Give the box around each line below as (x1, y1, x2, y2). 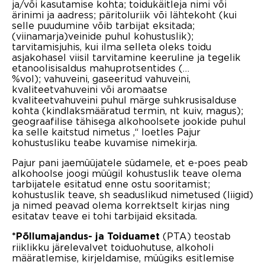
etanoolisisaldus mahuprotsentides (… (12, 62, 189, 73)
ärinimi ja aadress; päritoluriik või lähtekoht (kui (12, 9, 237, 20)
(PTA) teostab (160, 230, 231, 241)
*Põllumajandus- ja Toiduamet (12, 231, 160, 241)
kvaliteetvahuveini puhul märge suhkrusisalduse (12, 94, 237, 105)
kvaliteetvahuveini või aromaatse (12, 83, 167, 95)
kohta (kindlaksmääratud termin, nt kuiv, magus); (12, 105, 243, 116)
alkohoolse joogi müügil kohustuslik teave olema (12, 167, 241, 179)
